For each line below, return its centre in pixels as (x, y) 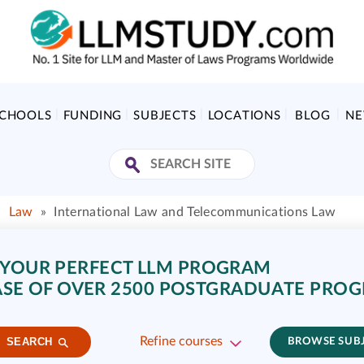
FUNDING (93, 116)
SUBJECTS (165, 116)
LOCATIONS (244, 116)
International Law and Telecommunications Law (195, 212)
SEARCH (29, 342)
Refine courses (181, 342)
